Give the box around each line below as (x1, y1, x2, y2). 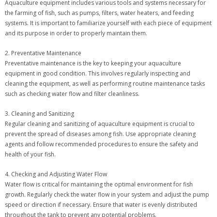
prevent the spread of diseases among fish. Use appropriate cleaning (5, 130, 196, 139)
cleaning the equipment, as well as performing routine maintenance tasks (5, 79, 205, 88)
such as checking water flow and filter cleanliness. (5, 90, 139, 98)
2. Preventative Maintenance (5, 49, 81, 58)
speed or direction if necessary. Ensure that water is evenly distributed (5, 201, 197, 209)
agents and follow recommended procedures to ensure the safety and (5, 140, 198, 149)
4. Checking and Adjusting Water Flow (5, 170, 107, 179)
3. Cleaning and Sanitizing (5, 109, 74, 118)
